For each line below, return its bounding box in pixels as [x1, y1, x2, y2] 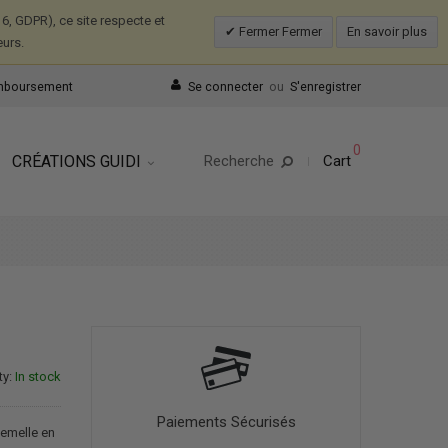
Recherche [204, 152, 274, 170]
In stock [15, 368, 61, 384]
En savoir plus [347, 24, 427, 39]
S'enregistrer [290, 79, 361, 94]
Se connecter [188, 79, 263, 94]
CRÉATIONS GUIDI [12, 152, 145, 171]
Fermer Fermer [236, 24, 322, 39]
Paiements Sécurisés [156, 413, 296, 432]
